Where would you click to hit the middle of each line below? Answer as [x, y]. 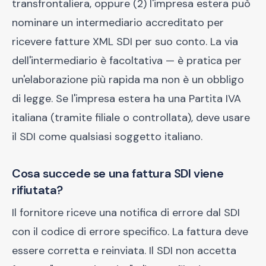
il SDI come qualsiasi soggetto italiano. [107, 137]
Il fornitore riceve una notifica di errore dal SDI [126, 213]
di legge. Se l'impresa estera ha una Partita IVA [126, 99]
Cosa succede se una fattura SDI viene [118, 173]
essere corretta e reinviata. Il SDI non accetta [124, 251]
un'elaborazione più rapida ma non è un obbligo [128, 80]
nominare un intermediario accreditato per [118, 23]
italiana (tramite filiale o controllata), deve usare [131, 118]
